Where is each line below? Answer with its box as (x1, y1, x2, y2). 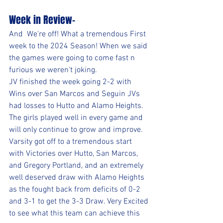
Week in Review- (9, 12, 75, 27)
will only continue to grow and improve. (9, 125, 143, 135)
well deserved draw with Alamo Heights (9, 173, 146, 183)
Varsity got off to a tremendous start (9, 137, 134, 147)
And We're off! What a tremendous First (9, 29, 148, 39)
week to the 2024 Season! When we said (9, 41, 149, 51)
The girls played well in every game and (9, 113, 145, 123)
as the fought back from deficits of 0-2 (9, 185, 142, 195)
